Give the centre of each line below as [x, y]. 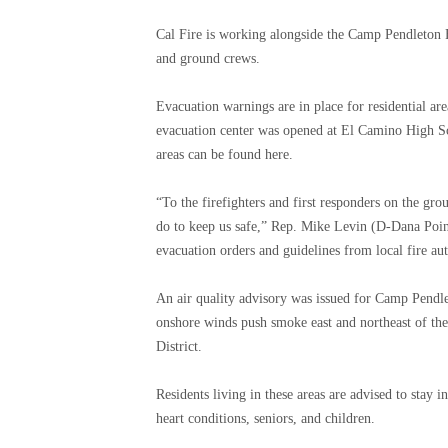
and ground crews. [208, 59]
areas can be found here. [224, 155]
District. [179, 347]
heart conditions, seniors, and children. [265, 419]
